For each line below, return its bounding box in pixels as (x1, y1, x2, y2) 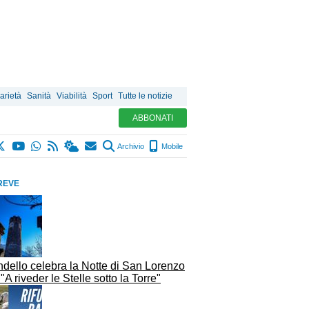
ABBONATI (132, 113, 173, 123)
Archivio (116, 142, 144, 150)
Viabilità (57, 91, 87, 101)
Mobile (159, 142, 183, 150)
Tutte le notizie (118, 91, 172, 101)
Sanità (27, 91, 51, 101)
